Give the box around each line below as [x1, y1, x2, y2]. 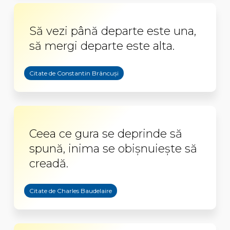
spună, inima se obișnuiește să [29, 141, 197, 156]
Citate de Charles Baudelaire [29, 186, 112, 195]
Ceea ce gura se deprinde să [29, 126, 182, 141]
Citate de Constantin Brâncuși [29, 69, 119, 77]
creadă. [29, 156, 68, 170]
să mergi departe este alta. [29, 39, 175, 53]
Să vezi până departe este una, [29, 24, 196, 38]
